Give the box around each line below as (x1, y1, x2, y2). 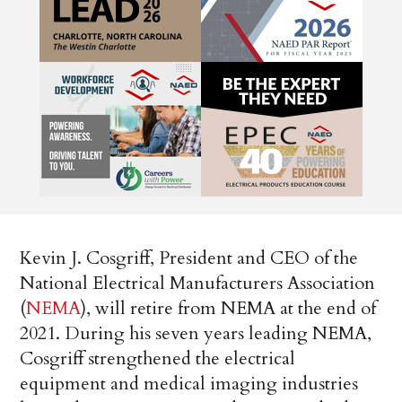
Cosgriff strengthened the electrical (20, 346, 296, 371)
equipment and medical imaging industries (20, 371, 359, 397)
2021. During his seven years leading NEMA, (20, 321, 372, 346)
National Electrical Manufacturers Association (20, 271, 376, 296)
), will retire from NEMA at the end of (81, 296, 377, 321)
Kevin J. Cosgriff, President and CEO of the (20, 246, 359, 271)
